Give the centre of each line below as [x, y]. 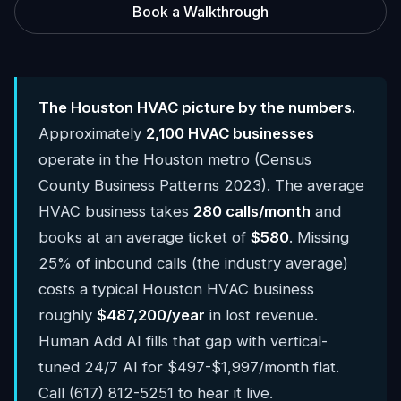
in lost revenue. [261, 315]
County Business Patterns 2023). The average [201, 185]
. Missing [319, 237]
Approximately [92, 133]
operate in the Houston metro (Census [175, 159]
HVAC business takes [116, 211]
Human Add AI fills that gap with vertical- [183, 341]
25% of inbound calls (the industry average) [193, 263]
